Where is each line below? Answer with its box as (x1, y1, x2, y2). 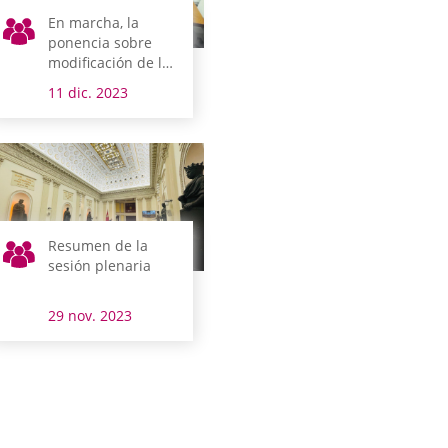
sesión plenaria (48, 255, 152, 275)
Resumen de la (48, 235, 149, 255)
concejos (48, 92, 107, 112)
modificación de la (48, 52, 171, 72)
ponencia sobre (48, 32, 153, 52)
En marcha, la (48, 12, 140, 32)
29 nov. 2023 (48, 305, 133, 325)
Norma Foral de (48, 72, 153, 92)
